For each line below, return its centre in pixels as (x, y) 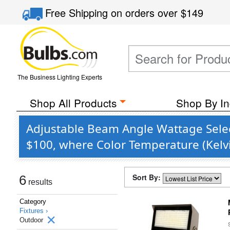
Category (33, 202)
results (39, 182)
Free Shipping (78, 13)
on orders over (146, 13)
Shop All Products (73, 103)
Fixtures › (34, 211)
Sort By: (148, 177)
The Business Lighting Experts (60, 77)
